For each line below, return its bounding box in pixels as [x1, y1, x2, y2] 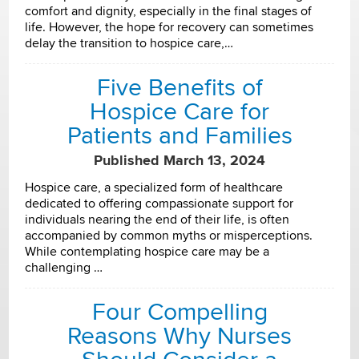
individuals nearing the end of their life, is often [25, 212, 290, 228]
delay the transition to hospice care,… [25, 34, 234, 51]
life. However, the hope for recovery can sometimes [25, 18, 314, 35]
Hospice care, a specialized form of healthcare [25, 179, 284, 196]
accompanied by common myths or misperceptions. [25, 228, 313, 244]
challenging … [25, 260, 103, 276]
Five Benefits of [96, 72, 263, 103]
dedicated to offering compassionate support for [25, 196, 294, 212]
